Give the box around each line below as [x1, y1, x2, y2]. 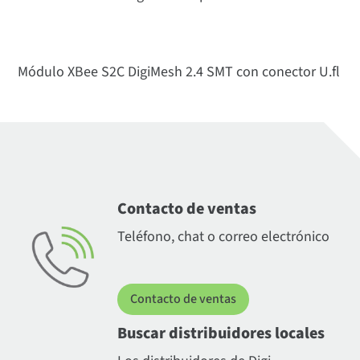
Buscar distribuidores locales [117, 322, 325, 346]
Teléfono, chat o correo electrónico [117, 227, 329, 247]
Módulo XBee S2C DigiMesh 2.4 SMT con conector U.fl [18, 62, 341, 83]
